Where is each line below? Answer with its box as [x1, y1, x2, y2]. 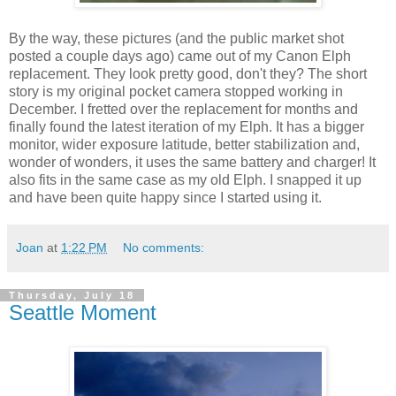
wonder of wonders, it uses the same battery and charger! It [9, 154, 376, 170]
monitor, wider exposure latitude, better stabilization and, [9, 136, 360, 152]
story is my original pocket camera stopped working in [9, 83, 343, 99]
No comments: [123, 240, 205, 255]
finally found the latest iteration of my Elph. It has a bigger [9, 118, 364, 134]
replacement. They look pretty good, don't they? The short [9, 65, 367, 81]
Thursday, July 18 [9, 289, 135, 301]
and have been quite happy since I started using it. [9, 189, 322, 205]
